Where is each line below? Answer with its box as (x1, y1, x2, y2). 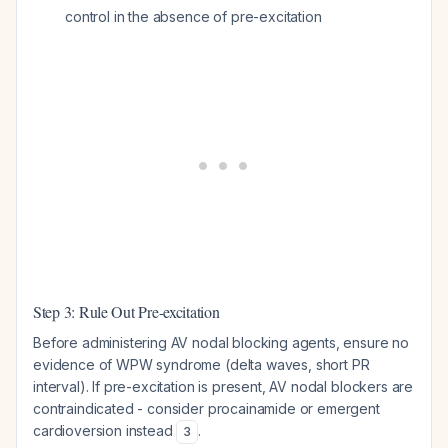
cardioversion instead (33, 422, 177, 439)
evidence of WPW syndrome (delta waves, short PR (33, 356, 370, 373)
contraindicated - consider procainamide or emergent (33, 400, 380, 417)
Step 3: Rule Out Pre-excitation (33, 301, 220, 322)
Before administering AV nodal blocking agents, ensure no (33, 334, 410, 351)
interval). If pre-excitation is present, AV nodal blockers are (33, 378, 414, 395)
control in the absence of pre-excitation (65, 8, 322, 25)
